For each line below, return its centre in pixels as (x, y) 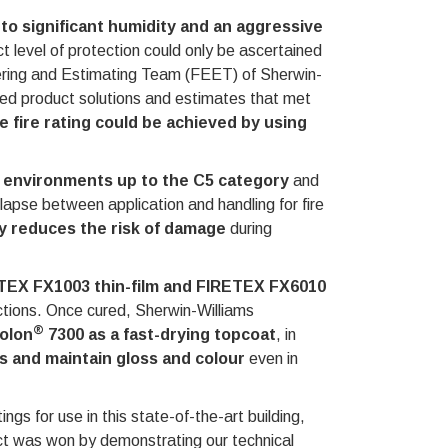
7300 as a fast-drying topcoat (159, 334)
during (248, 228)
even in (271, 358)
